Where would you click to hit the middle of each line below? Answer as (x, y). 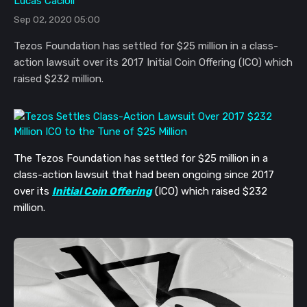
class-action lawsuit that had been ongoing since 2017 (144, 175)
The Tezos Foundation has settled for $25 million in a (141, 159)
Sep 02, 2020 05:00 (57, 20)
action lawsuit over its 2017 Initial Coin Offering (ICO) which (153, 63)
